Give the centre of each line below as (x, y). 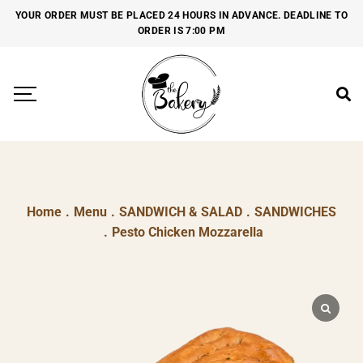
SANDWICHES (295, 212)
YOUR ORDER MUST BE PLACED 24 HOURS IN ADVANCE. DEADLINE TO (181, 15)
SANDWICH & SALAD (181, 212)
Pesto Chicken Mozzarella (188, 232)
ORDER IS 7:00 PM (181, 31)
